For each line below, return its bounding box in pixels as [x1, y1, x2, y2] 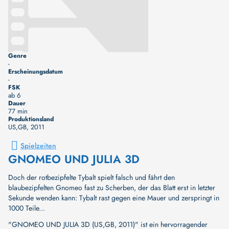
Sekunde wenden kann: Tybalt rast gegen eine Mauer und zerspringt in [8, 192, 219, 203]
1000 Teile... [8, 202, 45, 213]
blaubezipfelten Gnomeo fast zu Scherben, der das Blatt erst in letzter [8, 182, 215, 193]
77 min [8, 106, 28, 116]
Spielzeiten [20, 140, 56, 151]
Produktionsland [8, 114, 54, 124]
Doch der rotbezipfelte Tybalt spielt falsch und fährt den [8, 172, 175, 182]
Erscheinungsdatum [8, 66, 63, 76]
